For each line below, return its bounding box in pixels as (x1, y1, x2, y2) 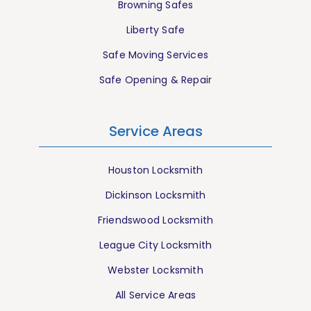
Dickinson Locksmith (105, 187, 206, 202)
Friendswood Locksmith (97, 212, 214, 227)
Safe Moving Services (102, 47, 209, 62)
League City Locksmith (99, 237, 212, 252)
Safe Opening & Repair (99, 72, 212, 87)
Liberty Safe (126, 22, 185, 37)
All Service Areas (115, 287, 196, 302)
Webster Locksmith (108, 262, 203, 277)
